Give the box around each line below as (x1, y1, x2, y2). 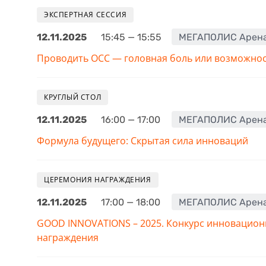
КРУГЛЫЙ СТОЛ (44, 92, 102, 103)
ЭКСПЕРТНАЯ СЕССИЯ (44, 9, 127, 20)
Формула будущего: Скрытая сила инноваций (37, 134, 248, 148)
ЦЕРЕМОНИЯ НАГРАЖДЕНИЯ (44, 175, 151, 185)
